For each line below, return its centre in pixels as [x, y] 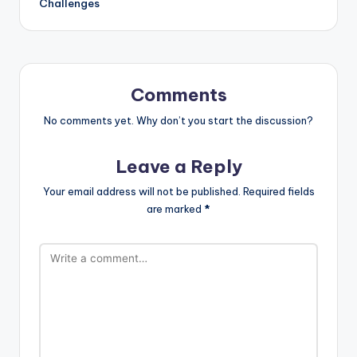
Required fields [279, 192]
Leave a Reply [178, 166]
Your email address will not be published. [141, 192]
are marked [175, 209]
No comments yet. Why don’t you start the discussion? [178, 120]
